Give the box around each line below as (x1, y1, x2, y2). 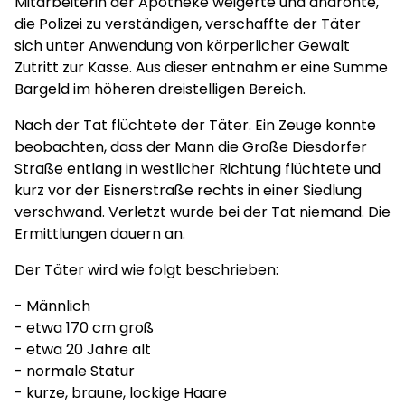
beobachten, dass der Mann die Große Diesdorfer (14, 137, 367, 157)
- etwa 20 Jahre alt (14, 339, 151, 360)
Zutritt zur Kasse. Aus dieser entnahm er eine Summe (14, 57, 388, 78)
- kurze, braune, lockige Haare (14, 382, 227, 403)
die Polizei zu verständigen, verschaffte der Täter (14, 14, 361, 34)
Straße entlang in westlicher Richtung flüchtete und (14, 158, 381, 179)
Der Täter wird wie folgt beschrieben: (14, 259, 278, 280)
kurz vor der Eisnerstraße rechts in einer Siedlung (14, 180, 362, 201)
